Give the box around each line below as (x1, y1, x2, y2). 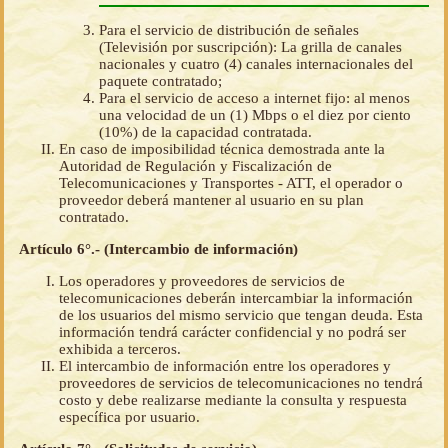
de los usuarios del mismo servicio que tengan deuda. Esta (59, 307, 423, 324)
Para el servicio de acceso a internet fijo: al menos (99, 90, 410, 107)
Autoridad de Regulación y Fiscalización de (59, 158, 332, 175)
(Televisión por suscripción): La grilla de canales (99, 39, 402, 56)
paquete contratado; (99, 73, 222, 90)
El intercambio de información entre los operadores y (59, 358, 391, 375)
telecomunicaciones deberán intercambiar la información (59, 290, 413, 307)
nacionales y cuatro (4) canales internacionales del (99, 56, 413, 73)
